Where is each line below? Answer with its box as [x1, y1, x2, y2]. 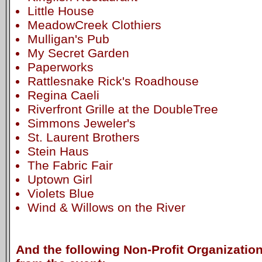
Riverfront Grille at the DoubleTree [27, 102, 218, 116]
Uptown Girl [27, 172, 92, 186]
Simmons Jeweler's [27, 116, 136, 130]
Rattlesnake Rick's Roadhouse [27, 74, 199, 88]
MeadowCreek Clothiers [27, 18, 161, 32]
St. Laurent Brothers [27, 130, 140, 144]
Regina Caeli [27, 88, 99, 102]
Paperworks [27, 60, 94, 74]
